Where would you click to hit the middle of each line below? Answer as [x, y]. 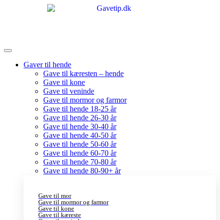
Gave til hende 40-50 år [80, 135]
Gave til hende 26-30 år [80, 118]
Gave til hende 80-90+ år [82, 171]
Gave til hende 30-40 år [80, 126]
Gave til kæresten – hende [83, 73]
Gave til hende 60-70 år [80, 153]
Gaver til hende [47, 65]
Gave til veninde [69, 91]
